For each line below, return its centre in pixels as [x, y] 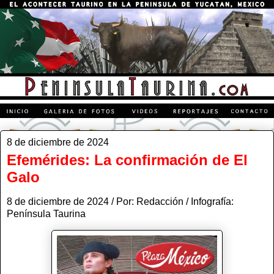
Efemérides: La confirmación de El [127, 160]
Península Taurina [47, 213]
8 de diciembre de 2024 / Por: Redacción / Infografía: [120, 201]
